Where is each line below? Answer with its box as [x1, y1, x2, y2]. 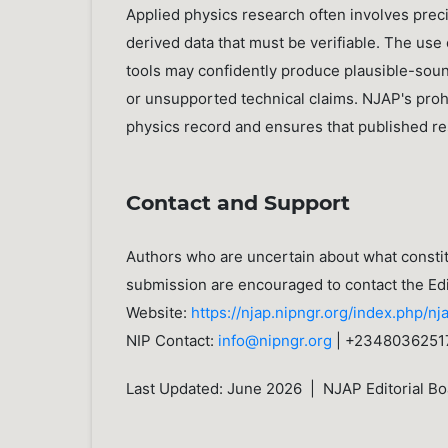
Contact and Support [126, 190, 351, 216]
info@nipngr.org [218, 331, 333, 351]
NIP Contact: [126, 331, 219, 351]
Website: [126, 303, 192, 323]
